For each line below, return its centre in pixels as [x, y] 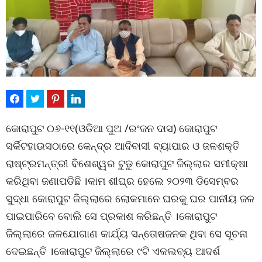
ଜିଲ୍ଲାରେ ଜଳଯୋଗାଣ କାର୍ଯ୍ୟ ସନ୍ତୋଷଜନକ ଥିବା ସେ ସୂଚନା [127, 233]
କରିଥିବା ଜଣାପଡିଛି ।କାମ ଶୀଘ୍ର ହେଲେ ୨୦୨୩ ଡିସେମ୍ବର [122, 180]
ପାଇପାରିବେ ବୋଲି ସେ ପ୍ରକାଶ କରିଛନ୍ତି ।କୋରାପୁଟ [111, 216]
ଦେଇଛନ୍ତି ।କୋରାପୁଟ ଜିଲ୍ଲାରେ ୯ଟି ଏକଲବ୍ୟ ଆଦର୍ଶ [113, 251]
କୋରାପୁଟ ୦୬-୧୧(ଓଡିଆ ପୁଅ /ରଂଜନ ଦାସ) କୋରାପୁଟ [111, 128]
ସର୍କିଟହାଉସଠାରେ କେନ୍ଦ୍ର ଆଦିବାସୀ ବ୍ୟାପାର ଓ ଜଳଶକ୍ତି [123, 145]
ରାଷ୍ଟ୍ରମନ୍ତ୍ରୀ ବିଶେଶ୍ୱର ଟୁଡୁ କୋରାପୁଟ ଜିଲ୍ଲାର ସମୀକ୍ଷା [127, 163]
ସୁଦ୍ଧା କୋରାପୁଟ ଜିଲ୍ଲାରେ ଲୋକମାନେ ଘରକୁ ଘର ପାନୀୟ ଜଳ [130, 198]
